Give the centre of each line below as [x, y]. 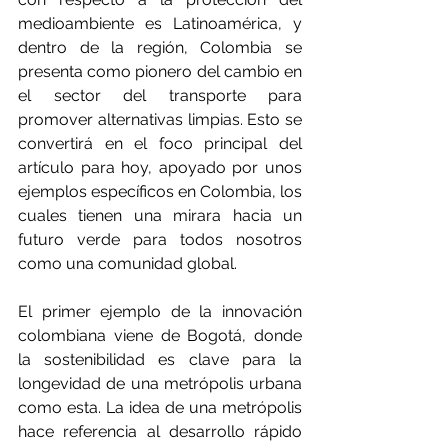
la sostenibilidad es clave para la [160, 360]
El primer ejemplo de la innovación [160, 312]
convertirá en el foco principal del [160, 144]
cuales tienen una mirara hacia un [160, 216]
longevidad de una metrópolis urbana [160, 384]
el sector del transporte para [160, 96]
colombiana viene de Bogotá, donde [160, 336]
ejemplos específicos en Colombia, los [160, 192]
